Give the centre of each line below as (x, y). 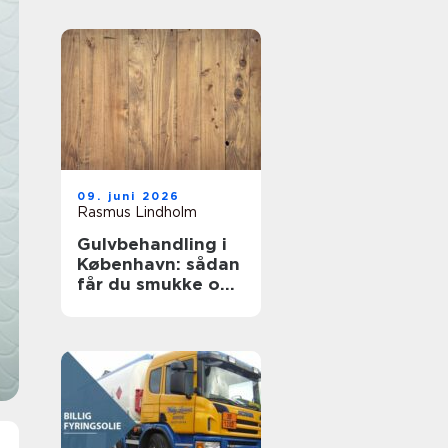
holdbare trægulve (159, 304)
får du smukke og (154, 284)
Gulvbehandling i (152, 244)
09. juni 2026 (129, 196)
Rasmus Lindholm (137, 212)
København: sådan (158, 264)
